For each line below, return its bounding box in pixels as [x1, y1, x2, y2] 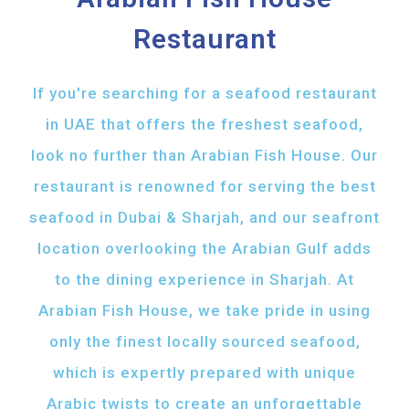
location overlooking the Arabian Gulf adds [37, 239, 372, 258]
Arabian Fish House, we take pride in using [38, 301, 371, 320]
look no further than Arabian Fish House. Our [31, 146, 378, 165]
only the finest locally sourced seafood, [48, 332, 361, 351]
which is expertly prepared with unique [53, 363, 356, 383]
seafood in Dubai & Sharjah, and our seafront [29, 208, 380, 227]
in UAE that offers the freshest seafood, [46, 115, 363, 134]
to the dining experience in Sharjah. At [55, 270, 354, 289]
